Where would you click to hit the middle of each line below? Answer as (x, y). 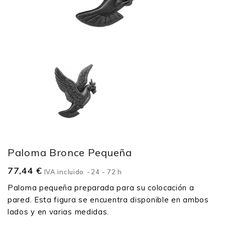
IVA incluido (65, 172)
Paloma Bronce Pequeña (70, 153)
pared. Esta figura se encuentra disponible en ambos (108, 200)
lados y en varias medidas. (59, 212)
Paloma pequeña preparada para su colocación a (101, 188)
